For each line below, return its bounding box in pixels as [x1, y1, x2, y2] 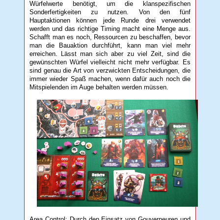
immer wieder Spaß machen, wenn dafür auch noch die [29, 75, 191, 82]
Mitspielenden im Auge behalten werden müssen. [29, 83, 169, 91]
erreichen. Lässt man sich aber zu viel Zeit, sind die [29, 50, 191, 57]
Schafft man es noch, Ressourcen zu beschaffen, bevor [29, 33, 191, 41]
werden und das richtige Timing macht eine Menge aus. [29, 25, 191, 32]
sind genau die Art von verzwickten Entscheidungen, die [29, 66, 191, 74]
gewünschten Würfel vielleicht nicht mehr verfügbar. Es [29, 58, 191, 66]
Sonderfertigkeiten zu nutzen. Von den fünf [29, 8, 191, 16]
